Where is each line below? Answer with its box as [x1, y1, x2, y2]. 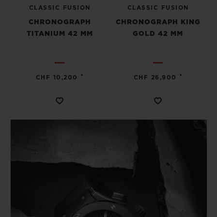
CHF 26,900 [133, 75, 177, 80]
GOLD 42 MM [133, 31, 183, 37]
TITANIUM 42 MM [26, 31, 93, 37]
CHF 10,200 [35, 75, 78, 80]
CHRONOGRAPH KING [115, 19, 201, 26]
